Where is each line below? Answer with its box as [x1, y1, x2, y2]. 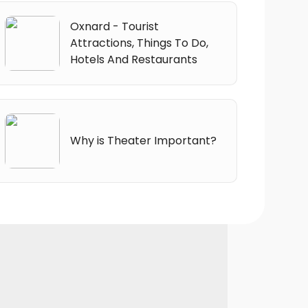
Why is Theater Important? [69, 132, 217, 148]
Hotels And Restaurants [69, 51, 197, 67]
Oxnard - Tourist [69, 18, 159, 34]
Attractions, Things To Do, [69, 34, 208, 51]
